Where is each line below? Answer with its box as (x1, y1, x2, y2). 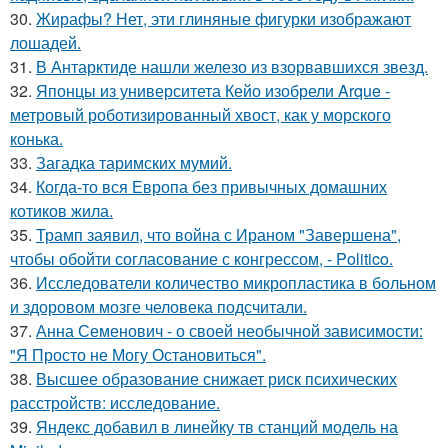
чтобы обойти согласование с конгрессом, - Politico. (10, 246, 393, 270)
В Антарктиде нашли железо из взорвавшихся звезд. (36, 54, 428, 78)
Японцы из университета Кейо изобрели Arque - (36, 78, 390, 102)
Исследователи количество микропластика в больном (36, 270, 436, 294)
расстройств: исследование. (10, 390, 220, 414)
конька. (10, 126, 63, 150)
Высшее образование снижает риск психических (36, 366, 397, 390)
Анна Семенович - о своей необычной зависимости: (36, 318, 423, 342)
